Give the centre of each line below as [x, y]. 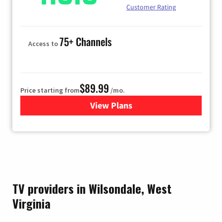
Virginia [31, 203]
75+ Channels [85, 41]
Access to [44, 43]
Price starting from [50, 90]
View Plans [111, 105]
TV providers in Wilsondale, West [92, 188]
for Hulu [127, 105]
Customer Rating [151, 7]
